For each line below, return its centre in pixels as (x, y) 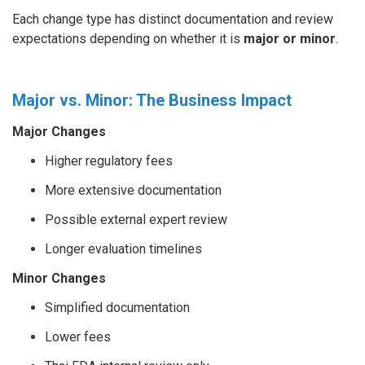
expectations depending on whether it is (128, 39)
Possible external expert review (136, 220)
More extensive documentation (133, 190)
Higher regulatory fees (109, 161)
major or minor (290, 39)
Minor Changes (59, 278)
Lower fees (78, 337)
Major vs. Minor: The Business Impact (152, 100)
